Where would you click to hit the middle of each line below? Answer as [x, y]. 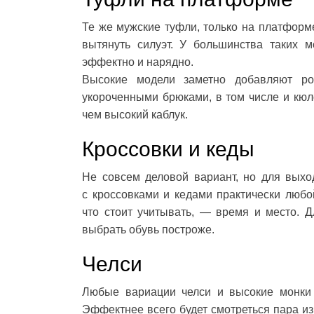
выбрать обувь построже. [148, 230]
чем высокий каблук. [135, 115]
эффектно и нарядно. [138, 62]
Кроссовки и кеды [168, 149]
